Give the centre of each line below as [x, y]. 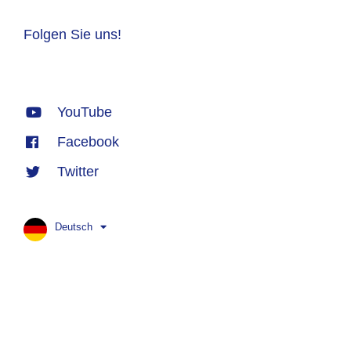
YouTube [84, 112]
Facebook [88, 142]
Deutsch [74, 227]
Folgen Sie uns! [72, 35]
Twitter [78, 172]
